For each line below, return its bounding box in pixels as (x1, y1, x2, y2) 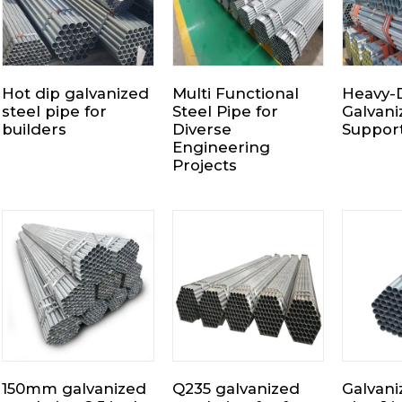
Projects (171, 155, 237, 174)
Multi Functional (171, 83, 299, 102)
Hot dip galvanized (2, 83, 149, 102)
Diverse (171, 119, 232, 138)
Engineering (171, 137, 270, 156)
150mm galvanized (2, 380, 146, 398)
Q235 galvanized (171, 380, 300, 398)
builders (2, 119, 66, 138)
